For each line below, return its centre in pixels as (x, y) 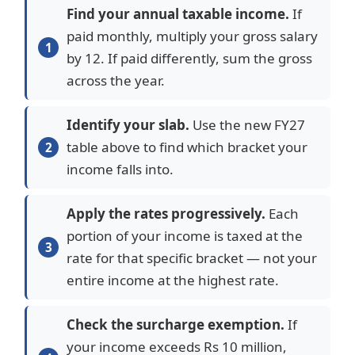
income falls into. (120, 170)
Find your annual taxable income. (178, 14)
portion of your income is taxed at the (185, 236)
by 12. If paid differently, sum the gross (189, 59)
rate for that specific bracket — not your (192, 258)
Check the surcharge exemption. (176, 325)
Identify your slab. (128, 125)
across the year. (116, 81)
